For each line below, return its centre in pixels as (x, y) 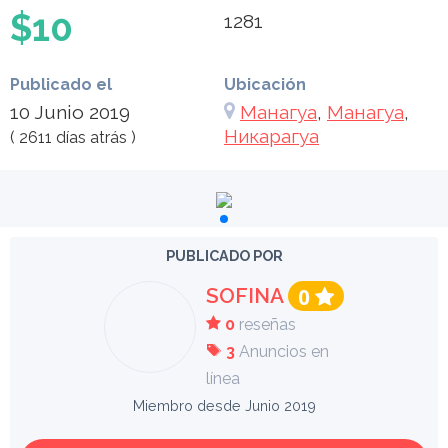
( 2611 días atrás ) (73, 137)
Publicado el (61, 84)
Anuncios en (282, 352)
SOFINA (247, 295)
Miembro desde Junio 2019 (224, 406)
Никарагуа (271, 136)
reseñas (265, 325)
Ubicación (265, 84)
